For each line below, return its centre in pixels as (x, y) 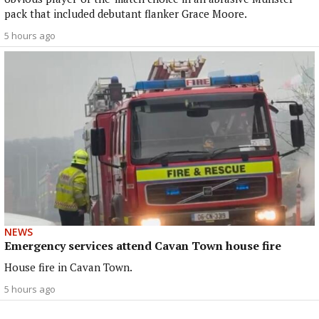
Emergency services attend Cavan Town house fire (143, 246)
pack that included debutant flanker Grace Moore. (126, 13)
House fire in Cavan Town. (68, 267)
